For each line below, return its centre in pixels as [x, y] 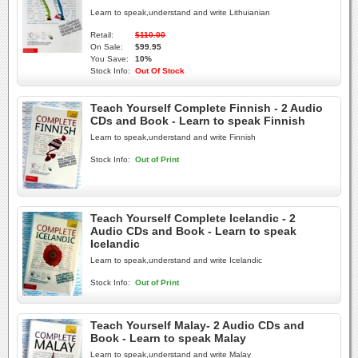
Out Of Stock [160, 71]
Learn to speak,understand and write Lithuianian [180, 12]
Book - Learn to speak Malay [168, 338]
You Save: [109, 59]
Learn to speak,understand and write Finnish [173, 137]
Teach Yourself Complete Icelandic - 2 [193, 218]
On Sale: [107, 47]
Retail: [102, 35]
